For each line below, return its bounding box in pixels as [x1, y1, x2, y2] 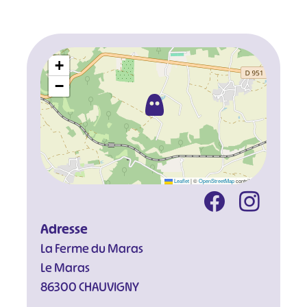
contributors [234, 176, 264, 184]
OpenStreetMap [199, 176, 235, 184]
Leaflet [173, 176, 190, 184]
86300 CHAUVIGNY [40, 279, 139, 295]
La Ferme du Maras [40, 241, 143, 257]
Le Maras [40, 260, 90, 276]
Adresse [40, 220, 88, 238]
